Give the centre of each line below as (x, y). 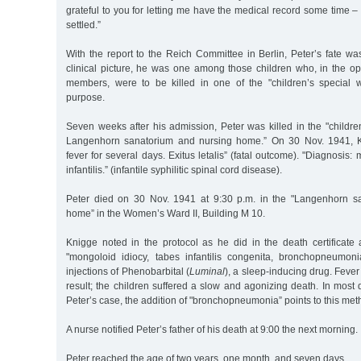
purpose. (85, 97)
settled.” (83, 25)
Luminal (207, 271)
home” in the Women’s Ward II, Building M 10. (166, 213)
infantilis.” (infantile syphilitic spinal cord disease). (174, 170)
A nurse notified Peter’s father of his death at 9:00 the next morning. (212, 329)
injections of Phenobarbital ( (128, 271)
